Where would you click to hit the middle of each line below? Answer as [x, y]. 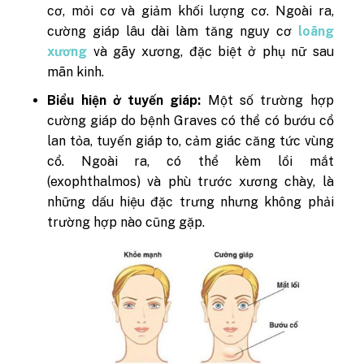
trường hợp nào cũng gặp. [126, 222]
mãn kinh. [76, 72]
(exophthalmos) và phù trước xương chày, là [191, 181]
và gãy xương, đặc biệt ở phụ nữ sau [210, 52]
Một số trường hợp [271, 100]
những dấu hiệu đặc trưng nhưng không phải [191, 201]
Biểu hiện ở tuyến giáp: [128, 100]
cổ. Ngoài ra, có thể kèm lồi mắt [191, 161]
